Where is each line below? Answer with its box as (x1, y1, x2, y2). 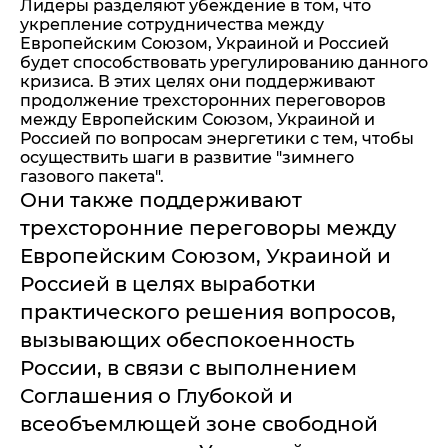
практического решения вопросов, (20, 300, 396, 324)
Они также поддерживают (20, 188, 302, 212)
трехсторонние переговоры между (20, 216, 396, 240)
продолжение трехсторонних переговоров (20, 91, 386, 110)
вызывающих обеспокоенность (20, 328, 355, 352)
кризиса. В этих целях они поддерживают (20, 72, 375, 91)
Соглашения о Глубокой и (20, 384, 293, 408)
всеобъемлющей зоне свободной (20, 412, 378, 436)
